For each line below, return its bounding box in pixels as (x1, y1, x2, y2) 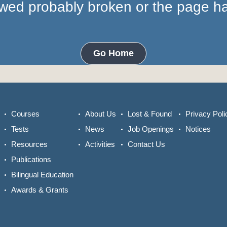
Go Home (93, 48, 134, 59)
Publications (11, 155, 52, 164)
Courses (11, 109, 40, 119)
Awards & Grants (11, 185, 69, 195)
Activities (85, 140, 116, 149)
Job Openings (128, 125, 174, 134)
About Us (85, 109, 117, 119)
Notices (185, 125, 211, 134)
